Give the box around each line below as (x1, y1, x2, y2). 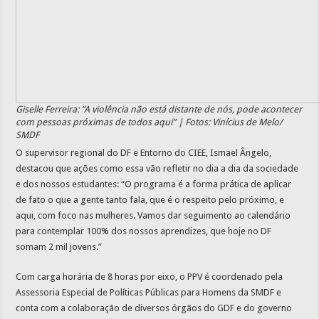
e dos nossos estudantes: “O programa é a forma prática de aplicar (16, 179, 292, 189)
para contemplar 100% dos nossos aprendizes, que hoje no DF (16, 226, 272, 236)
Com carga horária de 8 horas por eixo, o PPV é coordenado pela (16, 271, 283, 282)
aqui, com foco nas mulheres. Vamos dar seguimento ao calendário (16, 210, 291, 221)
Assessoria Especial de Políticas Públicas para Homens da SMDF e (16, 287, 282, 298)
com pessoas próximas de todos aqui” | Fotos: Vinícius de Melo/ (16, 117, 283, 127)
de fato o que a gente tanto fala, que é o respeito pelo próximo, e (16, 194, 285, 205)
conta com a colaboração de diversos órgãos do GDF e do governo (16, 303, 293, 313)
